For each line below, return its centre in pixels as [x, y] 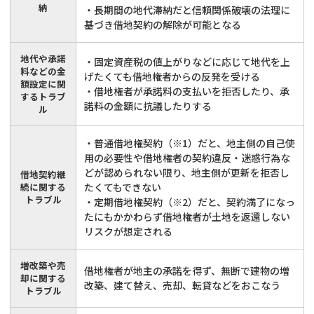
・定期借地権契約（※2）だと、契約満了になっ [190, 202]
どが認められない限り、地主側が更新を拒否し [187, 172]
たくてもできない [123, 187]
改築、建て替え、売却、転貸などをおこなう [183, 285]
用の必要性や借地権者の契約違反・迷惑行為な [187, 157]
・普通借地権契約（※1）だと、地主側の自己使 [190, 143]
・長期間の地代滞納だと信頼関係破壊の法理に [187, 9]
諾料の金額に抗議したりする [148, 105]
